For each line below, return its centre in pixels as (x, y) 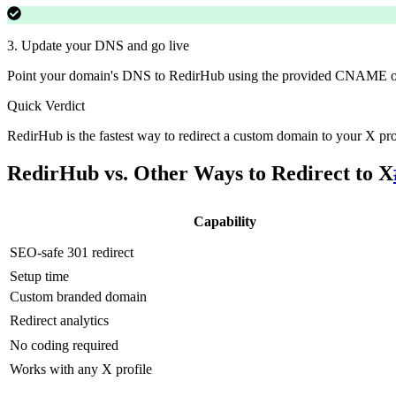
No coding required (64, 345)
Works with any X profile (81, 369)
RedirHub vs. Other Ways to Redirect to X (200, 174)
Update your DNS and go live (105, 46)
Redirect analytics (59, 320)
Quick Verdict (46, 106)
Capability (225, 221)
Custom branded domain (78, 296)
